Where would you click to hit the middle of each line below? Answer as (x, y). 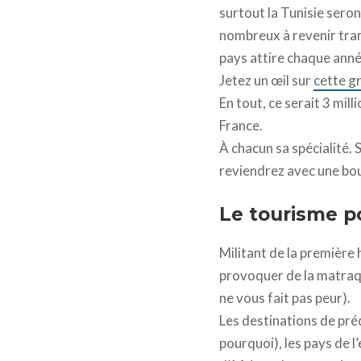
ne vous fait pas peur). (285, 298)
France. (241, 126)
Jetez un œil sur (266, 81)
